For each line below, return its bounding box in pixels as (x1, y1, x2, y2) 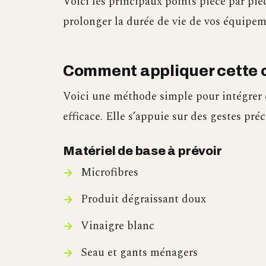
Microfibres (80, 163, 138, 181)
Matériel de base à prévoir (63, 144, 222, 158)
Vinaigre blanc (80, 217, 154, 235)
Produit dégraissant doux (80, 190, 206, 208)
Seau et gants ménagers (80, 244, 198, 262)
